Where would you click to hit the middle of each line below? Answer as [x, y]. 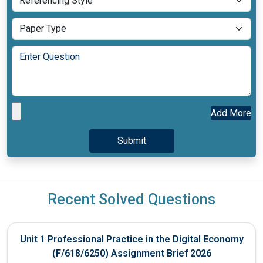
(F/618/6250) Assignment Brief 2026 [131, 253]
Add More [231, 113]
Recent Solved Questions [131, 199]
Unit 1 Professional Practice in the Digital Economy [131, 239]
